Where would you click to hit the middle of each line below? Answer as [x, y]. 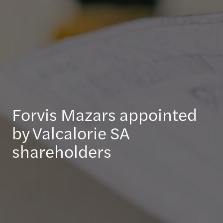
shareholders [62, 151]
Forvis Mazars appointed [105, 114]
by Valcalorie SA [71, 132]
